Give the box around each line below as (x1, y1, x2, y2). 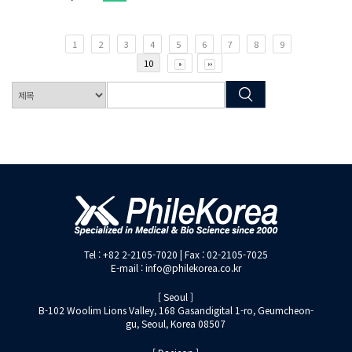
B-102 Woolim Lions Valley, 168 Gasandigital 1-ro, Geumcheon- (38, 303, 313, 317)
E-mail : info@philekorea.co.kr (110, 261, 241, 274)
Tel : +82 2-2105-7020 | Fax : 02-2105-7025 (83, 247, 268, 261)
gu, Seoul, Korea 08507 (126, 317, 226, 330)
